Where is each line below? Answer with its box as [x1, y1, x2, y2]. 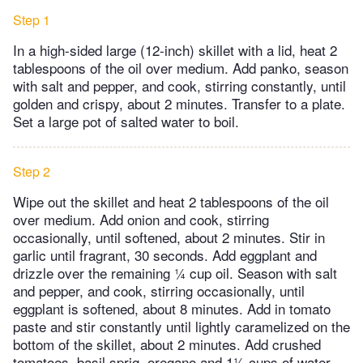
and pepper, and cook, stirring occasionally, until [13, 280, 305, 301]
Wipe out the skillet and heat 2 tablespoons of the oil [13, 191, 329, 212]
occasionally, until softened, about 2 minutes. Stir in [13, 227, 325, 248]
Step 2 [13, 162, 50, 181]
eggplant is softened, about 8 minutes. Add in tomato [13, 298, 331, 319]
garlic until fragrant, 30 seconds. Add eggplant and [13, 245, 317, 266]
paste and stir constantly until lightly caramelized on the [13, 316, 350, 337]
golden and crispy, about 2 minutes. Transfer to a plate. [13, 93, 345, 114]
